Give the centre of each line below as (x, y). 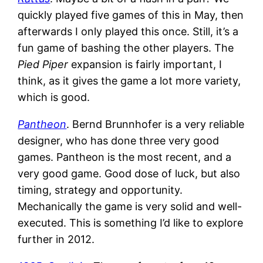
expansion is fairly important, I (145, 64)
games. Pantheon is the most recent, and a (125, 157)
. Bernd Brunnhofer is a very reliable (156, 124)
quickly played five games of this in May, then (131, 15)
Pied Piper (43, 64)
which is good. (54, 97)
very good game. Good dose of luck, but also (129, 173)
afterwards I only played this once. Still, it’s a (128, 31)
